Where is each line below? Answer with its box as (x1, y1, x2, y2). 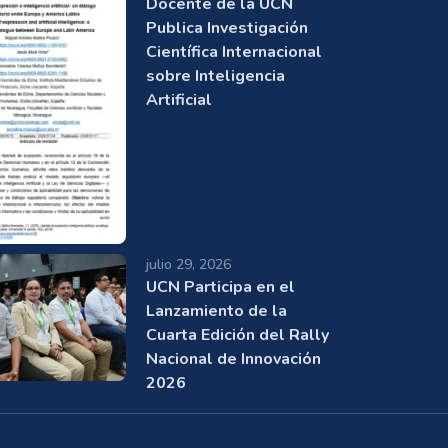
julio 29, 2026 (146, 255, 231, 275)
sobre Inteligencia (146, 65, 285, 88)
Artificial (146, 89, 212, 112)
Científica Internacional (146, 41, 322, 64)
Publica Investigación (146, 17, 308, 40)
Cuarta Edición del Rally (146, 324, 329, 347)
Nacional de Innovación (146, 348, 321, 371)
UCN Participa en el (146, 276, 295, 299)
